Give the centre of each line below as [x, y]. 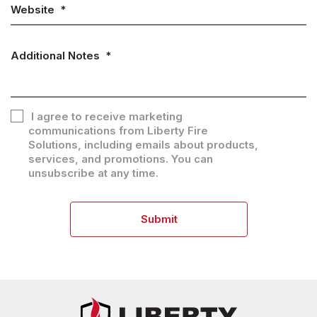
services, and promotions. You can [121, 159]
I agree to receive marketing [105, 117]
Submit [158, 219]
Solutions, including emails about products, [143, 145]
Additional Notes [55, 56]
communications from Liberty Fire [118, 131]
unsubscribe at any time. [96, 173]
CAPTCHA [38, 222]
